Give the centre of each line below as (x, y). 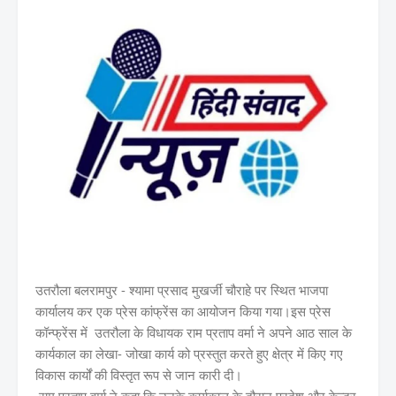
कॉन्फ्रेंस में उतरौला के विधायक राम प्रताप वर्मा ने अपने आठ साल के (194, 332)
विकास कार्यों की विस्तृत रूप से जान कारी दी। (139, 375)
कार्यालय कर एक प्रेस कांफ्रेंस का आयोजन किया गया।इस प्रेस (183, 311)
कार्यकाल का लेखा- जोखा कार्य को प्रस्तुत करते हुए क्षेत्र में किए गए (189, 354)
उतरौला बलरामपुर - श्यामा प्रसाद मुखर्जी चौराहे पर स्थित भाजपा (182, 290)
